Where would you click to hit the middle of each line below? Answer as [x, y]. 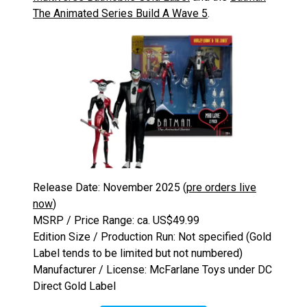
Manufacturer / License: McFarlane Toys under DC [152, 270]
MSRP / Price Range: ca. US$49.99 [116, 221]
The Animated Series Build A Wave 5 [120, 14]
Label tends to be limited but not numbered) [138, 254]
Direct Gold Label [74, 286]
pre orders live [221, 188]
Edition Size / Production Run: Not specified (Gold [152, 237]
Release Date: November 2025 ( [110, 188]
